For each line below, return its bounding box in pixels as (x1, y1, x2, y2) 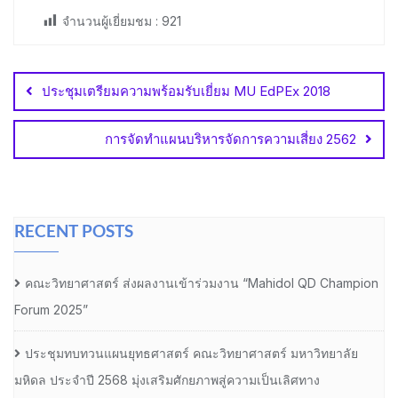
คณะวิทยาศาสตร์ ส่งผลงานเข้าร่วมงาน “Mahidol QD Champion (25, 275, 378, 291)
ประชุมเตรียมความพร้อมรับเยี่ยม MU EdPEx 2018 (42, 83, 330, 100)
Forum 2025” (14, 302, 88, 318)
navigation (12, 66, 115, 92)
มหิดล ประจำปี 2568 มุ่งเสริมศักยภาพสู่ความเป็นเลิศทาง (14, 372, 320, 388)
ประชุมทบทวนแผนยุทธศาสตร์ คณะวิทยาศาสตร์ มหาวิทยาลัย (25, 346, 358, 362)
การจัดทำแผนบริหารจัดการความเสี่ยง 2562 (105, 131, 356, 148)
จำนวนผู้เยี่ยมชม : (62, 12, 158, 28)
